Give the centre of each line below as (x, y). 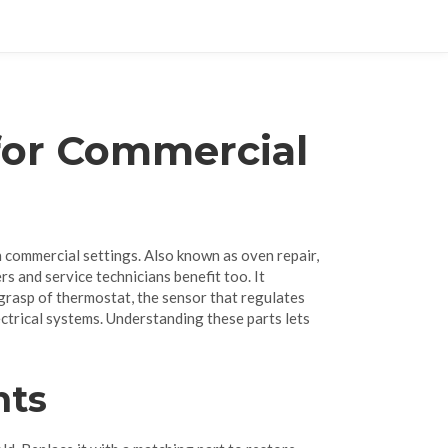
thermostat (93, 297)
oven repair (278, 255)
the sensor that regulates (221, 297)
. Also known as (189, 255)
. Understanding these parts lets (205, 318)
